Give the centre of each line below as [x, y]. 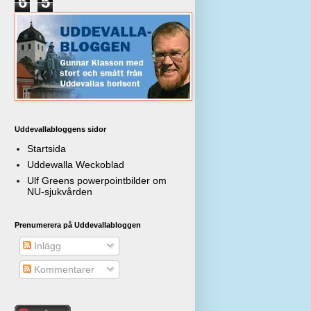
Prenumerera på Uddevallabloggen [78, 225]
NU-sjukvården [59, 192]
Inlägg [46, 245]
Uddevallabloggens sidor [60, 129]
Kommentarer [63, 269]
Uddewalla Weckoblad [75, 165]
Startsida [46, 149]
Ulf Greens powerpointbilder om [96, 181]
